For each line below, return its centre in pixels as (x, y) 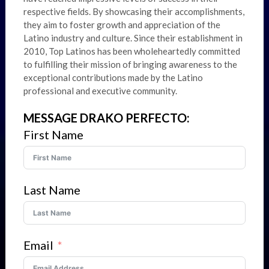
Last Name (52, 190)
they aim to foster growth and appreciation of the (122, 25)
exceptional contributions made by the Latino (113, 78)
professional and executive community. (100, 91)
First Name (53, 135)
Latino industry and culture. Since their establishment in (133, 38)
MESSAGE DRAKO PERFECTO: (106, 118)
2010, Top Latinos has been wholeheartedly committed (131, 51)
